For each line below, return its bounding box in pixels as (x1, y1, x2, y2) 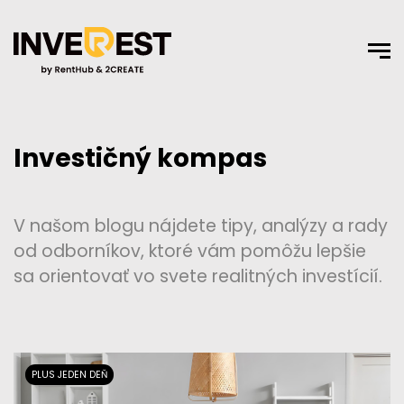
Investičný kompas (14, 140, 267, 176)
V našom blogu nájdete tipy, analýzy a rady (14, 214, 388, 239)
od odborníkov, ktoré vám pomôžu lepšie (14, 239, 366, 264)
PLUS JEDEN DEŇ (32, 367, 108, 381)
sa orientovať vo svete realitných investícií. (14, 264, 382, 289)
